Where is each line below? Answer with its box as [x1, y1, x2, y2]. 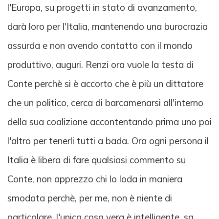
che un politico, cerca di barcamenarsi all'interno [7, 97, 203, 109]
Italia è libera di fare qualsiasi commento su [7, 154, 186, 166]
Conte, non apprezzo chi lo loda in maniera [7, 173, 182, 185]
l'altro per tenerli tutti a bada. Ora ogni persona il [7, 135, 209, 147]
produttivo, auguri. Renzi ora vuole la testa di [7, 59, 194, 71]
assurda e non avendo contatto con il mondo [7, 40, 193, 52]
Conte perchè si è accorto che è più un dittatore [7, 78, 203, 90]
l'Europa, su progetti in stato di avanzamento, [7, 1, 197, 14]
